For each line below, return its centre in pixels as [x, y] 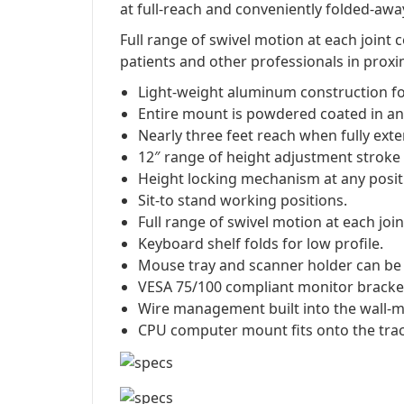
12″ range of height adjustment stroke [269, 157]
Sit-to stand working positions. [243, 201]
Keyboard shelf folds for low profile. [261, 244]
